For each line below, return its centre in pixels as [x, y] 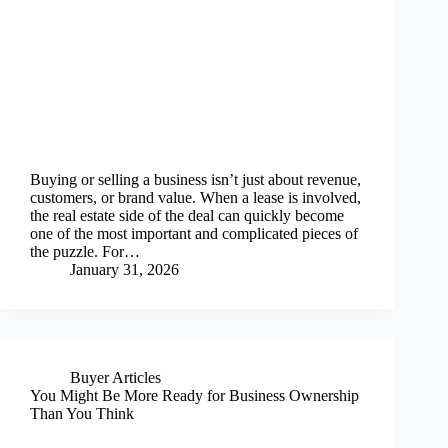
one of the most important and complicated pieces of [194, 233]
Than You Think [82, 413]
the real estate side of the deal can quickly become [187, 215]
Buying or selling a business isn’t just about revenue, [195, 179]
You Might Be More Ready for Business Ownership [194, 395]
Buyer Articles [115, 377]
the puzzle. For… [85, 251]
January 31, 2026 [124, 269]
